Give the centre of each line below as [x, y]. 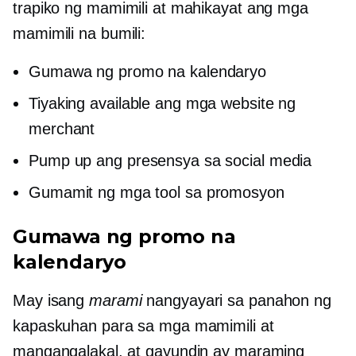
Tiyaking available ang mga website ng [163, 104]
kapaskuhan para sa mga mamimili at [143, 326]
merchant [62, 129]
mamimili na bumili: [79, 34]
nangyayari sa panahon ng [236, 301]
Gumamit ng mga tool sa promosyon [157, 193]
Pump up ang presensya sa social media [170, 161]
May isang [51, 301]
